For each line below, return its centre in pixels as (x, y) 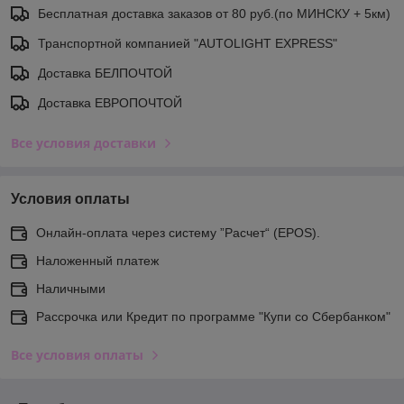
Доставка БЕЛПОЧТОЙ (105, 73)
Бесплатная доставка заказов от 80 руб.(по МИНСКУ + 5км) (214, 13)
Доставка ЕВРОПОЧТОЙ (110, 102)
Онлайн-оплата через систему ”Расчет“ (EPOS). (178, 232)
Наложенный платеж (97, 260)
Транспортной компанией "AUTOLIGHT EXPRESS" (188, 43)
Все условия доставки (83, 142)
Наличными (71, 288)
